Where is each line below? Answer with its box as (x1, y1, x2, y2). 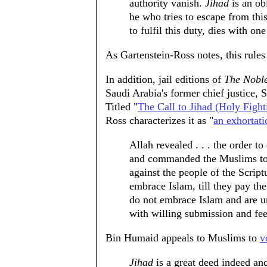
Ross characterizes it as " (105, 114, 213, 126)
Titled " (105, 101, 138, 113)
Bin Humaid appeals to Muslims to (105, 232, 260, 244)
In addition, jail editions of (105, 73, 224, 85)
